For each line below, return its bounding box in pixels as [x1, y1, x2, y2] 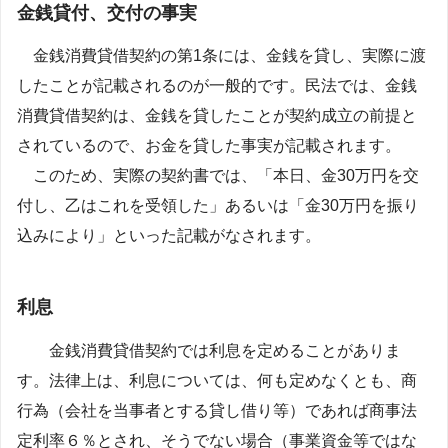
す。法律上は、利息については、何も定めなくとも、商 [17, 371, 417, 389]
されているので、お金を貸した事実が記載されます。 [17, 136, 401, 154]
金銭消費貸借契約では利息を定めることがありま [17, 341, 401, 359]
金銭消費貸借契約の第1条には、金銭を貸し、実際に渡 [17, 46, 426, 64]
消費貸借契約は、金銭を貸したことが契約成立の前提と [17, 106, 417, 124]
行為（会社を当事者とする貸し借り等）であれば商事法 [17, 401, 417, 419]
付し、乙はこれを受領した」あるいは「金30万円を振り [17, 196, 419, 214]
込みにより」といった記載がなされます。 [17, 226, 321, 244]
